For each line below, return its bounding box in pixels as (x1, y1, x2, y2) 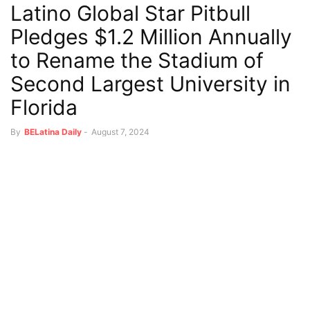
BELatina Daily (24, 126, 82, 137)
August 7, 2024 (91, 126, 149, 137)
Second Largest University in (10, 71, 291, 96)
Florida (10, 94, 83, 120)
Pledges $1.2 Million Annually (10, 24, 292, 49)
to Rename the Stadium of (10, 47, 264, 73)
